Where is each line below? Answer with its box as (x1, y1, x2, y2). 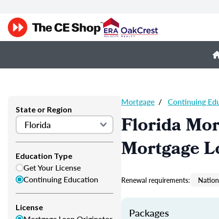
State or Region (16, 105, 72, 114)
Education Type (16, 151, 72, 160)
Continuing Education (23, 174, 98, 185)
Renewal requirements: (121, 175, 190, 185)
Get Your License (23, 162, 81, 173)
